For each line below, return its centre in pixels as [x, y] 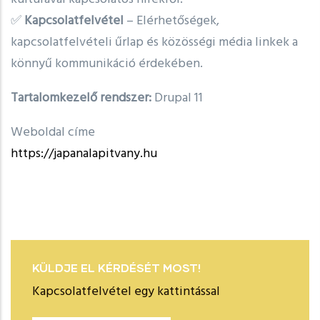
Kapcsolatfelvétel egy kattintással [126, 292]
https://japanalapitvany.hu [84, 154]
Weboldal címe [53, 133]
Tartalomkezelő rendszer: [81, 99]
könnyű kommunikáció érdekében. [107, 64]
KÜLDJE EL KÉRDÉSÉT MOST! [116, 268]
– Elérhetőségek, [171, 21]
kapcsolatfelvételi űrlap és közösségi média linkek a [154, 43]
